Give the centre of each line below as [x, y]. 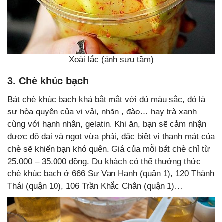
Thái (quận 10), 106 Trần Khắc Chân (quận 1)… [95, 186]
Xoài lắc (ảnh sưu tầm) [111, 59]
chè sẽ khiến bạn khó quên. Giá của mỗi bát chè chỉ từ [109, 149]
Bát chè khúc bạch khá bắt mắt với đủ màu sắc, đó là [106, 99]
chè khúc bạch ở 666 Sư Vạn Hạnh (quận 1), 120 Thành [111, 173]
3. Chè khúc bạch [48, 81]
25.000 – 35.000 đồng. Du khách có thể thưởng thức [104, 161]
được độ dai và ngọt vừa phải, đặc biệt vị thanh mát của [111, 136]
